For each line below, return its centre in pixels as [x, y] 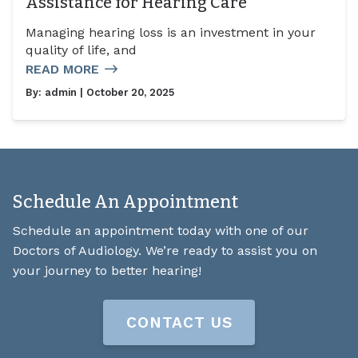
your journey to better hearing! [107, 270]
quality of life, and [81, 50]
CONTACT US [179, 322]
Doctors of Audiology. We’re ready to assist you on [165, 250]
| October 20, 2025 [125, 93]
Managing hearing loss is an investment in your [171, 33]
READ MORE [62, 70]
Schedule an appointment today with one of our [161, 230]
